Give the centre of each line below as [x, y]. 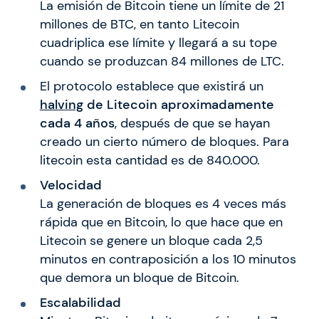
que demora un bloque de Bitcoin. [139, 278]
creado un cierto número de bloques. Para [164, 142]
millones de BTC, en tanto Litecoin [139, 25]
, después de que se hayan [192, 124]
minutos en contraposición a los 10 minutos [168, 260]
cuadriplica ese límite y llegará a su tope [158, 43]
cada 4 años [77, 124]
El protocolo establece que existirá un [151, 87]
